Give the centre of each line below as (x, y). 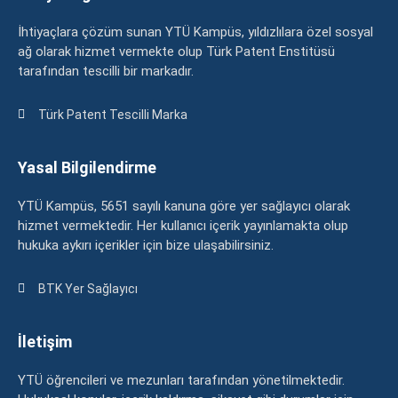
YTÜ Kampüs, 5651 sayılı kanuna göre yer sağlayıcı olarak (184, 206)
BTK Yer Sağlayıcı (88, 288)
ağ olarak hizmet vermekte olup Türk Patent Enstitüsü (176, 51)
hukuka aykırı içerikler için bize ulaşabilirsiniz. (146, 245)
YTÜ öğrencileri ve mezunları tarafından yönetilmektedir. (181, 380)
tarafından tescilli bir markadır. (107, 71)
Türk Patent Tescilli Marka (112, 114)
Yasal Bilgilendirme (87, 167)
